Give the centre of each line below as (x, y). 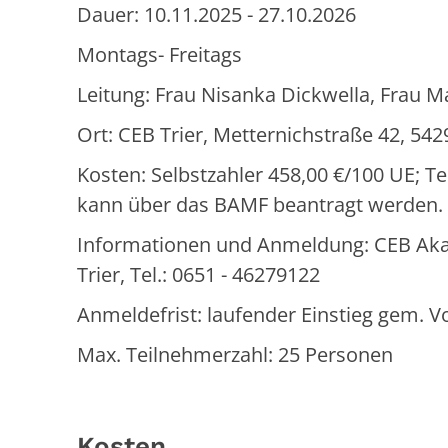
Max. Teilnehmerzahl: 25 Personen (235, 354)
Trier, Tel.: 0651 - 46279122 (198, 274)
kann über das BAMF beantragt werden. (260, 204)
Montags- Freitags (159, 54)
